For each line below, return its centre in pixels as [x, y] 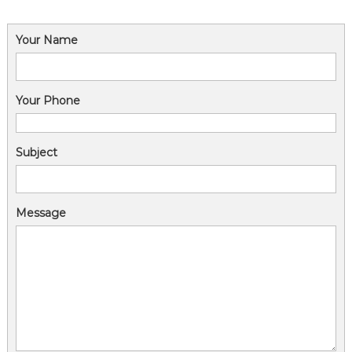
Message [40, 213]
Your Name [46, 40]
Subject [36, 152]
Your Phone [48, 100]
